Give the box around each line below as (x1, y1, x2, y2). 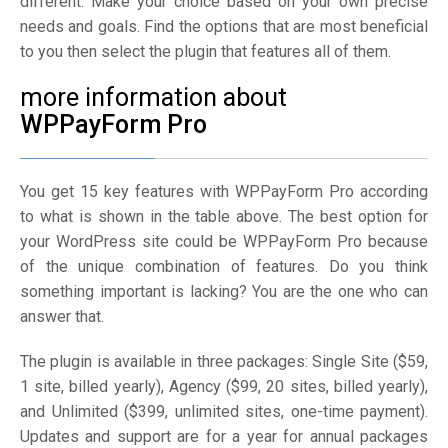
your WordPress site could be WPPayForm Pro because (20, 232, 428, 251)
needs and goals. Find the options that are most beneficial (20, 17, 428, 36)
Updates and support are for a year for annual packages (20, 427, 428, 446)
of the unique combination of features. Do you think (20, 257, 428, 276)
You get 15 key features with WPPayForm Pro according (20, 182, 428, 201)
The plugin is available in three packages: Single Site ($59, (20, 352, 428, 371)
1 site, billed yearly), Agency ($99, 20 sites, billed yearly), (20, 377, 428, 396)
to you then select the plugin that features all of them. (20, 42, 391, 61)
